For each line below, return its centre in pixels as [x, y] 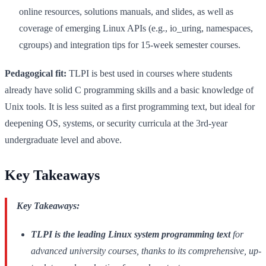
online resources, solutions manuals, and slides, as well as [126, 11]
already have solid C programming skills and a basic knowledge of [129, 90]
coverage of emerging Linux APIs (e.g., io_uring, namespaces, [136, 28]
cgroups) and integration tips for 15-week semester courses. [130, 45]
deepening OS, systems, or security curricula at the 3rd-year [116, 123]
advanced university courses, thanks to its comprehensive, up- [146, 251]
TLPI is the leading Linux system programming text [131, 234]
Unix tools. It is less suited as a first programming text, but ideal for [130, 106]
